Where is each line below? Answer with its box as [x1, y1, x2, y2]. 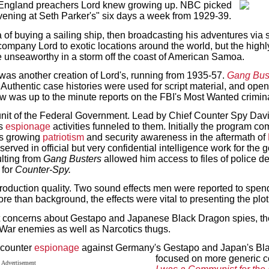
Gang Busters [43, 154, 101, 165]
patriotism [43, 132, 84, 143]
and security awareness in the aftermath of [84, 132, 268, 143]
